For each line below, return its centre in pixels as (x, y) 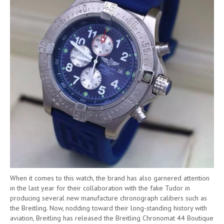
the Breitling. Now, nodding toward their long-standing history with (108, 208)
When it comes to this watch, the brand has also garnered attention (110, 178)
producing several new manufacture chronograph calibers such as (108, 198)
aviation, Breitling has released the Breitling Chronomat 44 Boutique (112, 218)
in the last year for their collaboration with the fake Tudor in (100, 188)
